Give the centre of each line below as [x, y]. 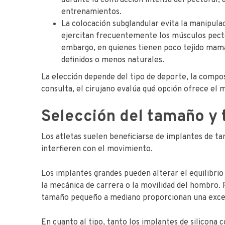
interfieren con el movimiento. [97, 149]
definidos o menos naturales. [113, 60]
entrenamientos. [91, 12]
